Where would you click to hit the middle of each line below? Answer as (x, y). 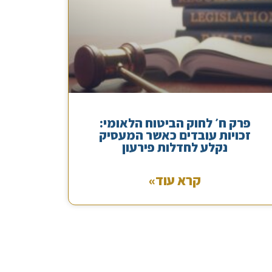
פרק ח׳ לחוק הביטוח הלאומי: (175, 123)
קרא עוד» (175, 181)
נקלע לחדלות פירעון (175, 148)
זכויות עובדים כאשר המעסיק (175, 135)
